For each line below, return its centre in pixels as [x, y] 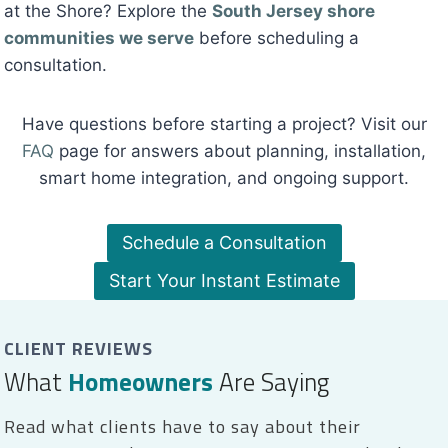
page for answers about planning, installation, [240, 151]
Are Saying [274, 382]
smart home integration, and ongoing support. [224, 178]
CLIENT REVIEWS [78, 349]
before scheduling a [276, 38]
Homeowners [143, 382]
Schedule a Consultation [224, 243]
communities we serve [99, 38]
